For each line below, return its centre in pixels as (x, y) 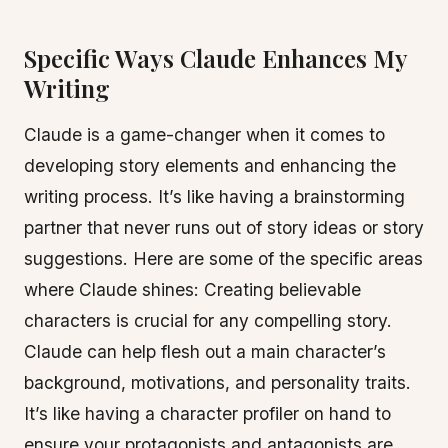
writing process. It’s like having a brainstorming (214, 196)
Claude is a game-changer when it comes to (204, 134)
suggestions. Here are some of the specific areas (223, 258)
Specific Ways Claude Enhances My (215, 58)
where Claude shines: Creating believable (192, 289)
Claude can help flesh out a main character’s (205, 351)
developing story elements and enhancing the (210, 165)
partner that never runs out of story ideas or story (224, 227)
